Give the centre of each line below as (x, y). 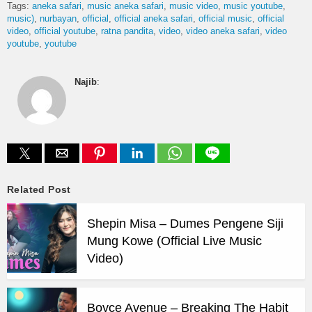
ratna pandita (127, 31)
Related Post (39, 190)
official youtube (65, 31)
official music (225, 19)
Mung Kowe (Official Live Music (174, 241)
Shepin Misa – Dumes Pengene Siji (185, 224)
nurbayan (58, 19)
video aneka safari (223, 31)
